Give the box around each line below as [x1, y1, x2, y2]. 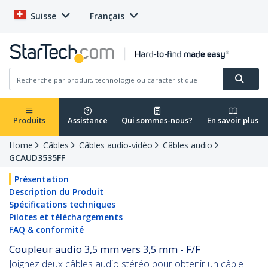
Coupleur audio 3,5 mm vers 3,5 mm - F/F [9, 242, 200, 257]
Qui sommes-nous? [121, 115, 193, 126]
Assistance [67, 115, 108, 126]
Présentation [14, 173, 69, 185]
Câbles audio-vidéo [79, 139, 153, 151]
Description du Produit [9, 186, 103, 198]
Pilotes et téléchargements [9, 211, 123, 223]
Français [90, 10, 124, 22]
